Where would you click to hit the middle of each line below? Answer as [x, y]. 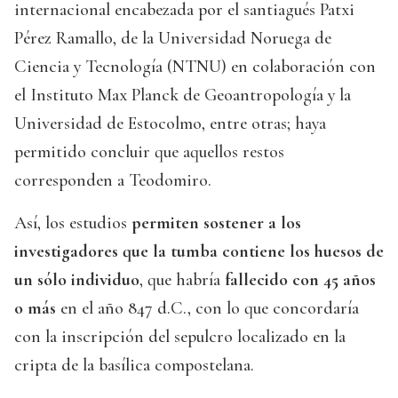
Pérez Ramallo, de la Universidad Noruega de [173, 39]
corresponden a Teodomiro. [113, 181]
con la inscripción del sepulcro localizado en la [180, 337]
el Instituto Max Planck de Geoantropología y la [183, 96]
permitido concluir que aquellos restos [149, 152]
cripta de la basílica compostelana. [134, 366]
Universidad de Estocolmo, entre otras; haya [170, 124]
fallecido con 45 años [298, 280]
